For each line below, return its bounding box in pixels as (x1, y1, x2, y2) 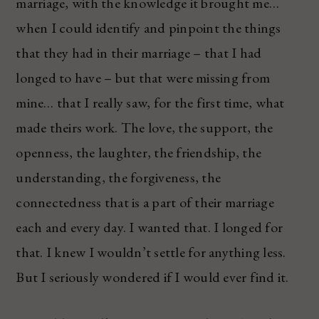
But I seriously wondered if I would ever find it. (16, 267, 289, 286)
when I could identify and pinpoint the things (16, 18, 281, 37)
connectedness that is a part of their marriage (16, 192, 274, 211)
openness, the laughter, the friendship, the (16, 142, 262, 162)
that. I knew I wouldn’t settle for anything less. (16, 242, 286, 261)
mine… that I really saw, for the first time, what (16, 93, 285, 112)
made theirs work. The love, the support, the (16, 117, 273, 137)
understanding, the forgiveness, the (16, 167, 221, 187)
